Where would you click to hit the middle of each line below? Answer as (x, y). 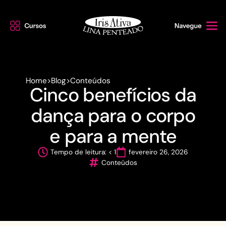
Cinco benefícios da (113, 95)
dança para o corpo (113, 116)
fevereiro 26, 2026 (159, 152)
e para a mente (113, 137)
